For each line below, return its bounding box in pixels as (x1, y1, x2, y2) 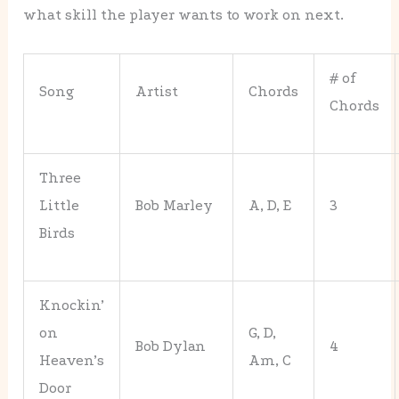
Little (39, 196, 80, 214)
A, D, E (248, 196, 292, 214)
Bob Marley (135, 196, 214, 214)
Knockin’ (39, 296, 105, 313)
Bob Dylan (135, 337, 207, 354)
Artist (135, 82, 179, 100)
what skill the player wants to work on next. (23, 6, 345, 24)
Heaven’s (39, 351, 105, 369)
